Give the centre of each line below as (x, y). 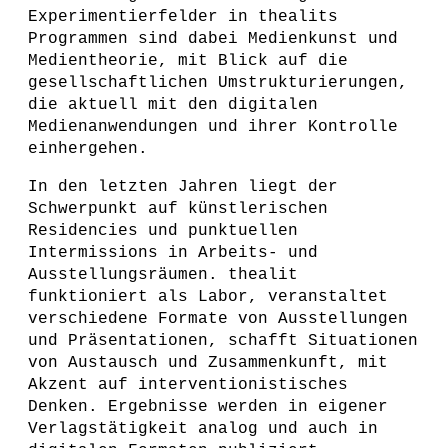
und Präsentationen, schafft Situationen (223, 341)
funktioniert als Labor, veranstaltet (208, 297)
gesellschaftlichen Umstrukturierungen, (218, 83)
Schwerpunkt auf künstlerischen (178, 209)
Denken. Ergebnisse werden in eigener (208, 407)
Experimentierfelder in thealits (183, 17)
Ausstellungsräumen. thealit (163, 275)
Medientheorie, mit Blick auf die (188, 61)
